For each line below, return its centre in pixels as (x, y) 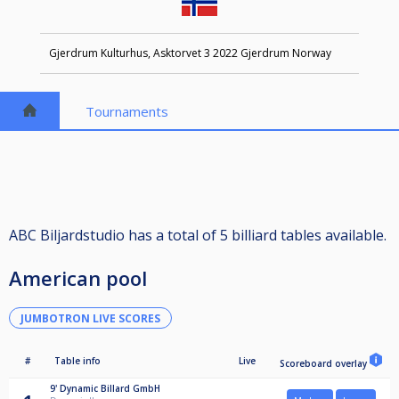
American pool (78, 278)
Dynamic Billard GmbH (110, 389)
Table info (77, 361)
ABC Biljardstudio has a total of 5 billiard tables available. (198, 236)
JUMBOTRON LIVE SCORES (90, 318)
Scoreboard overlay (325, 364)
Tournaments (127, 112)
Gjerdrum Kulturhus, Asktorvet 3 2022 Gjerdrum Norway (190, 53)
